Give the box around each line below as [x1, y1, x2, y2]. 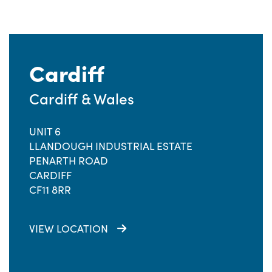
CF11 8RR [29, 182, 71, 197]
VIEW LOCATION [29, 221, 108, 236]
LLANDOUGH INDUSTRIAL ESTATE [29, 138, 192, 153]
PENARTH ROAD [29, 153, 108, 168]
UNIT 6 [29, 124, 61, 138]
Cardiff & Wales [29, 87, 134, 109]
